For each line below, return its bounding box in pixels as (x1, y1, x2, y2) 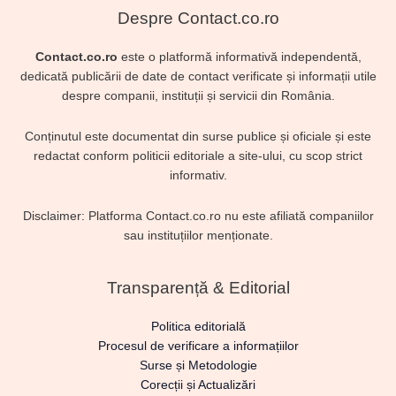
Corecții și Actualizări (141, 378, 255, 392)
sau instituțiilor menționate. (123, 229, 273, 243)
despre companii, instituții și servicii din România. (61, 89, 335, 103)
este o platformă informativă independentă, (117, 50, 362, 65)
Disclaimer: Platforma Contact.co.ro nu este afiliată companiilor (22, 209, 374, 224)
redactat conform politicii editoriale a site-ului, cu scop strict (34, 149, 362, 164)
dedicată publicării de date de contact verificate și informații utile (19, 70, 377, 84)
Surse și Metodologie (139, 359, 257, 373)
